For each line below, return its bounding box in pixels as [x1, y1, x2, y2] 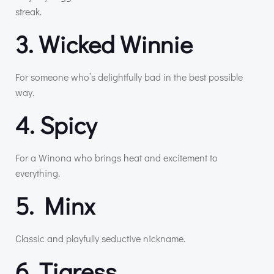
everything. [15, 166, 60, 179]
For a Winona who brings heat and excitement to [15, 150, 218, 164]
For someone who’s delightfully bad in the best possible [15, 70, 243, 83]
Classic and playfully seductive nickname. [15, 231, 185, 245]
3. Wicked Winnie [15, 27, 193, 60]
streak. [15, 4, 42, 18]
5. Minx [15, 188, 95, 221]
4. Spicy [15, 108, 97, 141]
